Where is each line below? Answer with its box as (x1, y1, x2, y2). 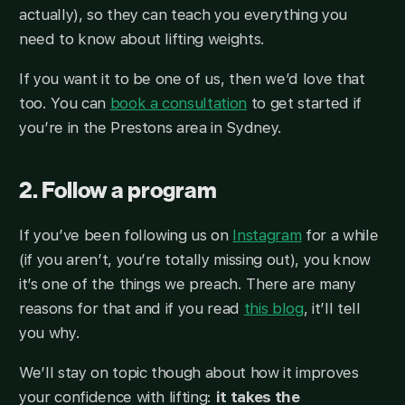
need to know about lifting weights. (18, 30, 266, 49)
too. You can (18, 94, 110, 113)
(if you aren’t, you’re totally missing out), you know (18, 250, 371, 269)
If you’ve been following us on (18, 226, 233, 245)
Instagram (232, 226, 302, 245)
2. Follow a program (18, 177, 217, 205)
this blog (243, 299, 304, 318)
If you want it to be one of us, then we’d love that (18, 70, 365, 89)
